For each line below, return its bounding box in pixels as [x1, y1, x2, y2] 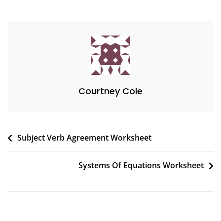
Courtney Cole [78, 85, 143, 98]
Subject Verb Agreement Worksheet [17, 132, 151, 144]
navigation [7, 146, 67, 161]
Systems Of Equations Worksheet [78, 160, 204, 171]
